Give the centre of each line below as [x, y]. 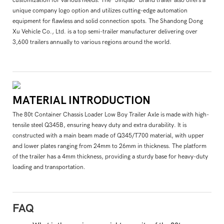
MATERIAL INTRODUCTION [81, 100]
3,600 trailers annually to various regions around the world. [92, 42]
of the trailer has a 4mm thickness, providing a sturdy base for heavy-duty [110, 157]
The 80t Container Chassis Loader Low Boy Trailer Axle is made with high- [111, 115]
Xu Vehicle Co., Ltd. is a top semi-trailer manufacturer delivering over [105, 31]
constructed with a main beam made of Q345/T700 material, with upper [108, 136]
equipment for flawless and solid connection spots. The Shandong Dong [108, 21]
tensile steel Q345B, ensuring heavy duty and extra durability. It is [99, 125]
